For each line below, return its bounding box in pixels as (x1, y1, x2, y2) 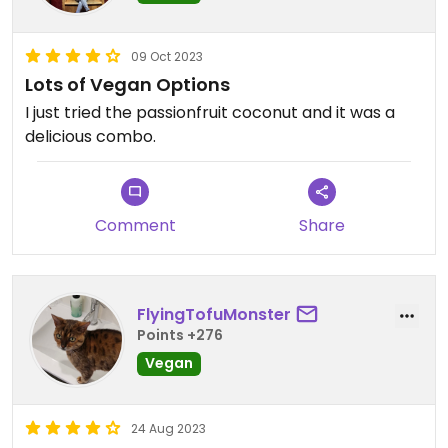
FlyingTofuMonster (137, 303, 291, 327)
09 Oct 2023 (131, 47, 203, 65)
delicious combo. (25, 124, 156, 148)
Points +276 (137, 325, 223, 346)
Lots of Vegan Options (25, 71, 230, 97)
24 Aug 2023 (131, 419, 206, 437)
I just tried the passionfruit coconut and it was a (25, 100, 395, 124)
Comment (94, 213, 176, 237)
